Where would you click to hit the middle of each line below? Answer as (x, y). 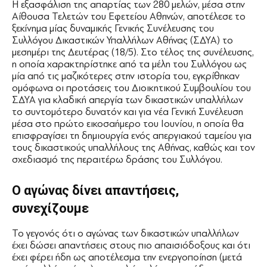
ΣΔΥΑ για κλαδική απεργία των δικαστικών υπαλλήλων (128, 100)
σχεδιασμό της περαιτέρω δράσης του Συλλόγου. (117, 160)
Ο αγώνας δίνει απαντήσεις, (95, 191)
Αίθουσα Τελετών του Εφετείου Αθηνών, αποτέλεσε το (129, 17)
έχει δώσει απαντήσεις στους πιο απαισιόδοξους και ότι (131, 246)
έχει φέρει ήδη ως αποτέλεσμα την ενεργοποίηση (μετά (127, 257)
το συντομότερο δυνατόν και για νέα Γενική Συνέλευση (128, 112)
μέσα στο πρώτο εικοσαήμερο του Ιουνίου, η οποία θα (128, 124)
